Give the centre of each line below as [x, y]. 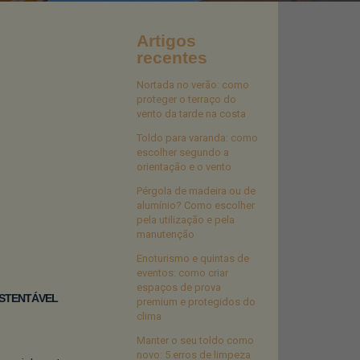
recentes [172, 57]
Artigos [166, 41]
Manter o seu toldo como [195, 340]
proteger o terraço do [186, 99]
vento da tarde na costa [191, 114]
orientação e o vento [184, 167]
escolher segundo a [183, 152]
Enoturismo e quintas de [193, 258]
